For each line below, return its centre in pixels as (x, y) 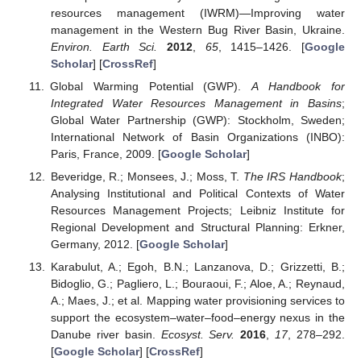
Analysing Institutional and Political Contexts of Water (197, 193)
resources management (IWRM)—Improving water (197, 12)
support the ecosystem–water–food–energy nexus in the (197, 317)
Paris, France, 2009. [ (106, 154)
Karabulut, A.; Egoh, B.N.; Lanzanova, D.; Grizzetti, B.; (197, 266)
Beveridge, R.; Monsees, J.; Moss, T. (147, 176)
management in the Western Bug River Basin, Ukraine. (197, 29)
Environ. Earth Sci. (104, 46)
